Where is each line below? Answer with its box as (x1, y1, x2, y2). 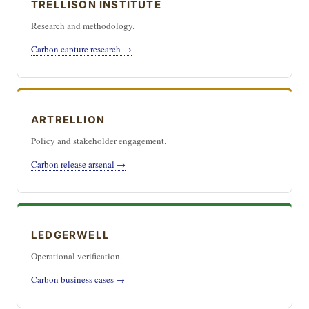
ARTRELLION (31, 113, 105, 126)
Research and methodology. (31, 19, 134, 32)
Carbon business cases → (31, 273, 125, 286)
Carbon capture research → (31, 43, 132, 55)
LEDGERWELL (31, 228, 110, 241)
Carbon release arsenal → (31, 158, 126, 170)
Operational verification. (31, 250, 122, 262)
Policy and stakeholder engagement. (31, 134, 166, 147)
